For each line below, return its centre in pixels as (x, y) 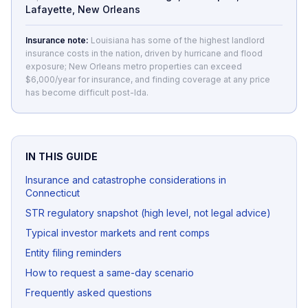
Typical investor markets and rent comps (118, 232)
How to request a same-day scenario (110, 272)
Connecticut (53, 192)
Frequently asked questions (89, 292)
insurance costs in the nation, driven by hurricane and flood (144, 53)
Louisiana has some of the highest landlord (178, 40)
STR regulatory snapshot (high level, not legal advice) (148, 212)
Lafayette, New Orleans (83, 9)
